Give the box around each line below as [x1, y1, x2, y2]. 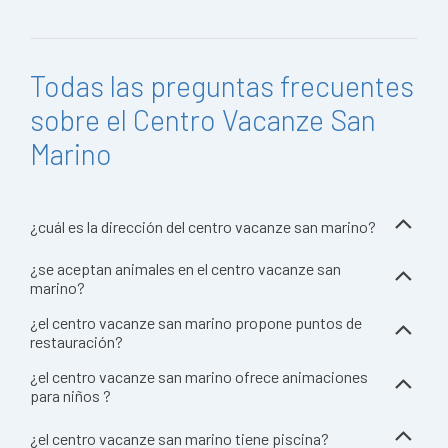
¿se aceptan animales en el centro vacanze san [30, 259, 341, 278]
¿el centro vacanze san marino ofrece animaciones [30, 367, 368, 386]
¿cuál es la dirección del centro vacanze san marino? [30, 216, 376, 236]
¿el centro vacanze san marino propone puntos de [30, 313, 362, 332]
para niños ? [30, 386, 111, 405]
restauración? [30, 332, 123, 351]
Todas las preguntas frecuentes [30, 68, 414, 103]
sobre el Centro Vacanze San [30, 102, 376, 137]
